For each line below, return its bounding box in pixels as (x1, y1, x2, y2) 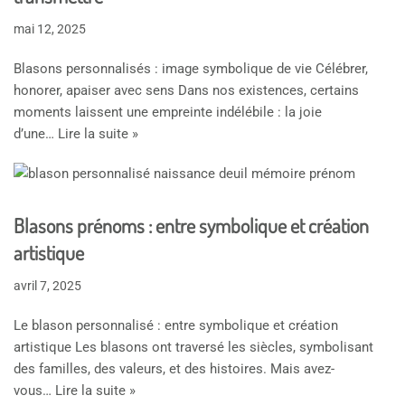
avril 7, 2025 (14, 278, 81, 293)
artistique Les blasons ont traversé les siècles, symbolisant (14, 338, 373, 355)
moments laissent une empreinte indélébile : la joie (14, 103, 322, 120)
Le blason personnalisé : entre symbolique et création (14, 316, 338, 334)
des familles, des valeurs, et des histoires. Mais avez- (14, 360, 334, 377)
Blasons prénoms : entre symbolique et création (14, 212, 369, 238)
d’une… (14, 125, 58, 142)
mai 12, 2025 (14, 21, 86, 36)
